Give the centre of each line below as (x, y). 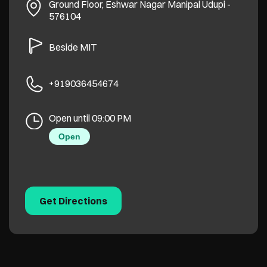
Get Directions (73, 201)
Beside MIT (73, 47)
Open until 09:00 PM (90, 118)
